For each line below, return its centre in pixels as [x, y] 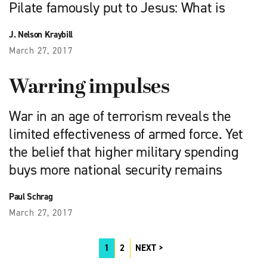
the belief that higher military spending [124, 152]
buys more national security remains [116, 170]
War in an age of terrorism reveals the [120, 117]
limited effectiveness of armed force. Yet [126, 134]
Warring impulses [89, 88]
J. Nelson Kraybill [41, 35]
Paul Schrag [31, 197]
